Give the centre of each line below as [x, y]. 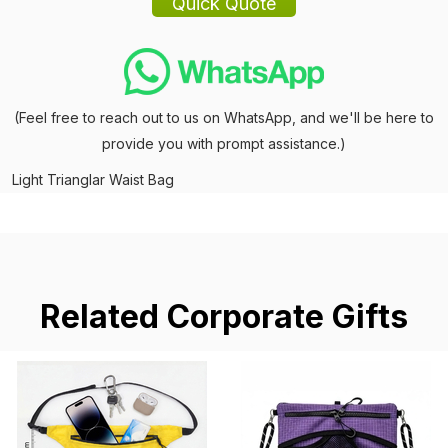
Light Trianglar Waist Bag [93, 179]
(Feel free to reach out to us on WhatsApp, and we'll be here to [224, 117]
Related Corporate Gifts [224, 316]
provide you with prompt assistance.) [224, 143]
